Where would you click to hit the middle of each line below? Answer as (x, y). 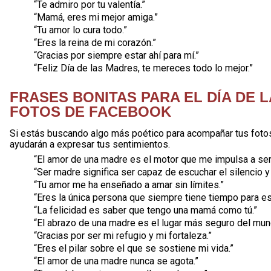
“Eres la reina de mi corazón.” (95, 43)
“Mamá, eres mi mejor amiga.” (96, 17)
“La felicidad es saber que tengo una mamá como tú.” (145, 210)
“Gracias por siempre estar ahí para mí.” (116, 55)
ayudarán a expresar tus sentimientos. (90, 144)
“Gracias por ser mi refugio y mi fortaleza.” (123, 236)
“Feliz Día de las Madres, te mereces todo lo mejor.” (143, 68)
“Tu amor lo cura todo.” (80, 30)
